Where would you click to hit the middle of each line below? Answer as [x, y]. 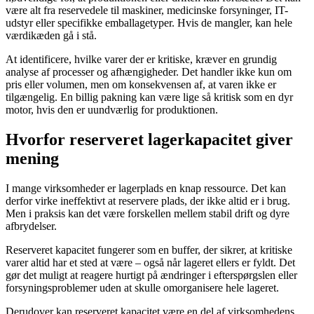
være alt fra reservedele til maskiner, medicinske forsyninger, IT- [147, 11]
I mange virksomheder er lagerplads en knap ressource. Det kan [146, 189]
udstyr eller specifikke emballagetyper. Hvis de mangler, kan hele [149, 23]
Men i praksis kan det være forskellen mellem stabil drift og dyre [148, 214]
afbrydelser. [31, 226]
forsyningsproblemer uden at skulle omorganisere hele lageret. [142, 288]
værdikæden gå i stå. [51, 36]
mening [32, 159]
